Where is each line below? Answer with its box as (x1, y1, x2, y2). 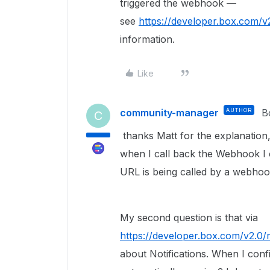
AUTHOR (226, 107, 252, 113)
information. (120, 33, 178, 45)
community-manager (120, 107, 219, 119)
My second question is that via (120, 212, 258, 224)
